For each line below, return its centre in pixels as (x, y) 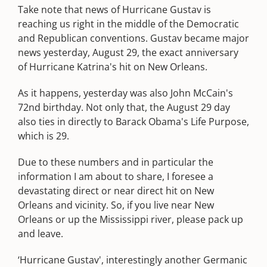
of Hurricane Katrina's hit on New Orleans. (113, 67)
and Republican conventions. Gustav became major (133, 38)
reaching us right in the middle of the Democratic (128, 24)
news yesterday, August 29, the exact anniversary (128, 52)
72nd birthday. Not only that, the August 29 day (124, 107)
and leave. (41, 234)
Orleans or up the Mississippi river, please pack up (131, 219)
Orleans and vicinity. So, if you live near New (116, 205)
